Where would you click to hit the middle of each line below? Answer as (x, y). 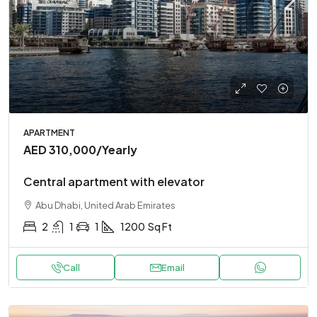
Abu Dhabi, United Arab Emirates (105, 205)
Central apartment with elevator (114, 181)
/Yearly (117, 149)
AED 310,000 (60, 149)
